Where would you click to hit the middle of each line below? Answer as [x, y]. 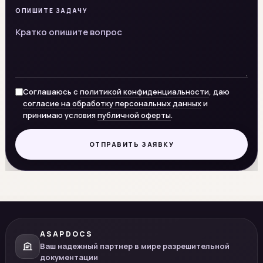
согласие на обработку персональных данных [112, 103]
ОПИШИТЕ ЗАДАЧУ [51, 10]
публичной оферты [134, 115]
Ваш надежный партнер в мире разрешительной [135, 246]
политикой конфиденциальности [144, 91]
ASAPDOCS [67, 234]
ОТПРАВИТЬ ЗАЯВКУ [131, 144]
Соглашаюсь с [51, 91]
